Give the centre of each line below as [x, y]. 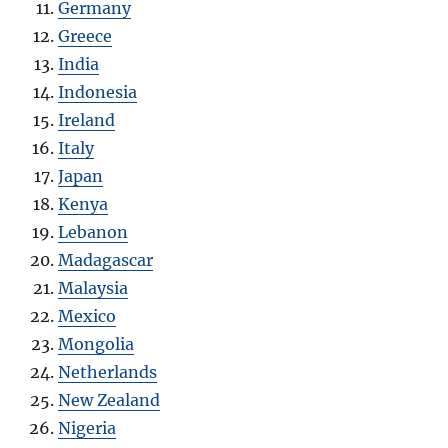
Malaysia [93, 288]
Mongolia [96, 344]
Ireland [87, 120]
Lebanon [93, 232]
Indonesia [98, 92]
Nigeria [87, 428]
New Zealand [109, 400]
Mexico [87, 316]
